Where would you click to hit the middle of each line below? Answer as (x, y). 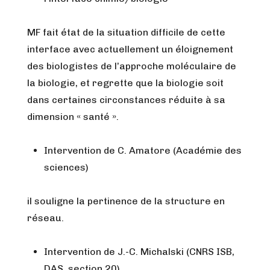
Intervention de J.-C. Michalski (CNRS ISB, (139, 252)
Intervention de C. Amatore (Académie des (143, 150)
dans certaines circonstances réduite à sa (126, 100)
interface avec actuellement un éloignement (130, 49)
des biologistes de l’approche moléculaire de (132, 66)
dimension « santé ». (73, 117)
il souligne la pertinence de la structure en (126, 201)
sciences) (66, 167)
